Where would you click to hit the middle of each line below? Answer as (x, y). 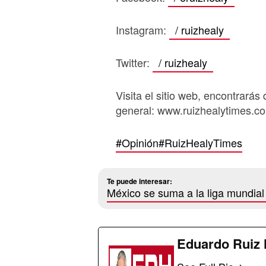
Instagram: (142, 30)
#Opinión (137, 142)
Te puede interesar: (139, 181)
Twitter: (134, 62)
